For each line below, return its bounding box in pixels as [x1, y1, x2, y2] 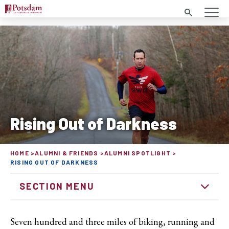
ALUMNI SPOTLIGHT [104, 149, 171, 157]
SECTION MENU [19, 180, 95, 192]
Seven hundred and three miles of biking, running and [10, 216, 215, 227]
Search [184, 8, 205, 16]
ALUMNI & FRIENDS [35, 149, 99, 157]
